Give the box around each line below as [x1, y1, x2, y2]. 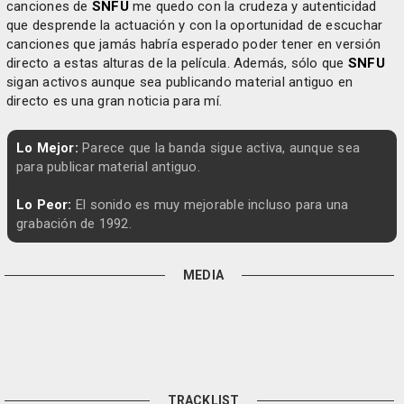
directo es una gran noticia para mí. [6, 92, 223, 109]
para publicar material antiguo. [15, 158, 200, 175]
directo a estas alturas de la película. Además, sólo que [6, 54, 348, 71]
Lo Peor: [15, 196, 72, 213]
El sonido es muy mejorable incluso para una [71, 196, 349, 213]
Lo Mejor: [15, 139, 78, 156]
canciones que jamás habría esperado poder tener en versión [6, 35, 381, 52]
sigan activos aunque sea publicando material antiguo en [6, 73, 353, 90]
